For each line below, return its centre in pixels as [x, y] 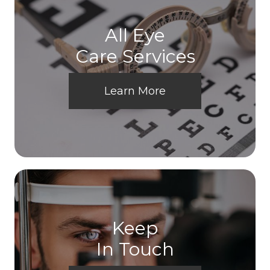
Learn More [135, 91]
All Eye [135, 35]
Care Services [135, 56]
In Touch [135, 249]
